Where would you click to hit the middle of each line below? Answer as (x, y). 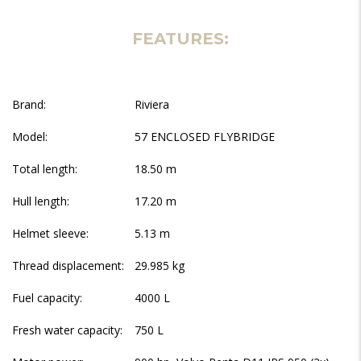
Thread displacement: (68, 266)
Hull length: (41, 201)
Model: (30, 137)
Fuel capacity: (47, 298)
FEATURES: (180, 39)
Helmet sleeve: (50, 233)
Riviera (152, 104)
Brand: (29, 104)
